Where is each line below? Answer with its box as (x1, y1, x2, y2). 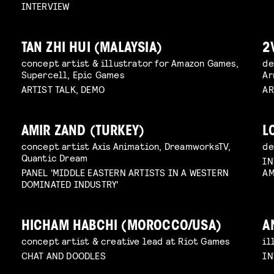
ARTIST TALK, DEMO (21, 83, 105, 95)
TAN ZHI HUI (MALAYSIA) (21, 42, 163, 56)
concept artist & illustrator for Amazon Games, (21, 57, 239, 69)
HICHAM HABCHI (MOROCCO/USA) (21, 219, 222, 234)
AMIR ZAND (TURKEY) (21, 124, 145, 139)
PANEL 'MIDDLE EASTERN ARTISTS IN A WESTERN (21, 166, 229, 178)
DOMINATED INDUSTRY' (21, 177, 119, 190)
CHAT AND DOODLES (21, 249, 106, 261)
